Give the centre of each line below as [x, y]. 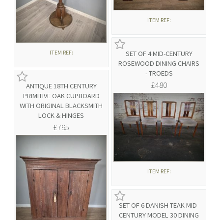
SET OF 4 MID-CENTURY [159, 54]
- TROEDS [159, 73]
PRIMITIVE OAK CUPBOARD [61, 96]
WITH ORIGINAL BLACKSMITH [61, 106]
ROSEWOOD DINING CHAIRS [159, 64]
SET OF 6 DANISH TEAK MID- [159, 206]
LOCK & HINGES [61, 116]
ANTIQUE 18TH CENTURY [61, 86]
